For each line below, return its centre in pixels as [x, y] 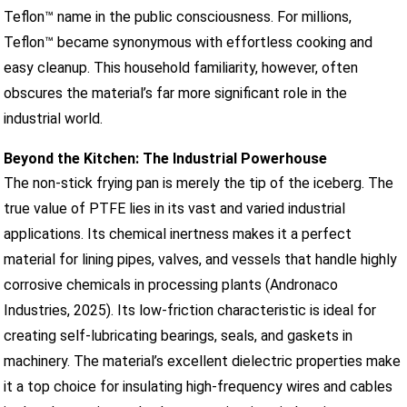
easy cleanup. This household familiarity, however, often [181, 67]
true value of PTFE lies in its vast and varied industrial [175, 208]
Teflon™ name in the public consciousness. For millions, [178, 16]
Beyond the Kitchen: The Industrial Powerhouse [166, 158]
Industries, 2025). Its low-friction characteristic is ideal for [190, 310]
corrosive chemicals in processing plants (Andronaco [171, 284]
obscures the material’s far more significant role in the [176, 93]
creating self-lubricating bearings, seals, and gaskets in [179, 335]
